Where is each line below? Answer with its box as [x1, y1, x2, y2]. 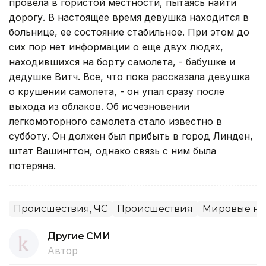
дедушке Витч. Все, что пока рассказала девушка [9, 70, 250, 83]
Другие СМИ [47, 230, 110, 242]
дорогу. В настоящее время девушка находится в [9, 11, 249, 23]
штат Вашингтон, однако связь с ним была [9, 144, 216, 157]
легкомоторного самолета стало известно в [9, 115, 222, 127]
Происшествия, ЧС [14, 202, 107, 214]
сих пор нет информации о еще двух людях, [9, 40, 223, 53]
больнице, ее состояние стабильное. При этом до [9, 26, 249, 38]
